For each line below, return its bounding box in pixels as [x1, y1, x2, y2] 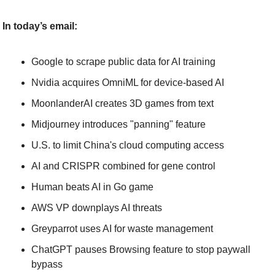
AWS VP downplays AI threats [31, 203, 162, 213]
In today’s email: [2, 21, 77, 31]
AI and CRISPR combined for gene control [31, 161, 215, 171]
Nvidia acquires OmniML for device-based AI [31, 77, 224, 88]
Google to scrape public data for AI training [31, 56, 215, 67]
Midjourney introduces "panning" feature [31, 119, 206, 130]
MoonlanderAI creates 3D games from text [31, 98, 214, 109]
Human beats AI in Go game [31, 182, 153, 192]
